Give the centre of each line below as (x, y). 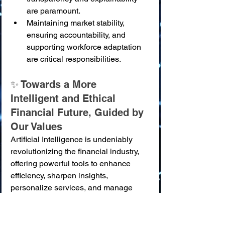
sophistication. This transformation (72, 212)
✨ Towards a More (55, 84)
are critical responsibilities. (74, 59)
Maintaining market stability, (77, 23)
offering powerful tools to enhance (72, 163)
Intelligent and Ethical (65, 98)
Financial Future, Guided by (79, 113)
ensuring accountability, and (77, 35)
